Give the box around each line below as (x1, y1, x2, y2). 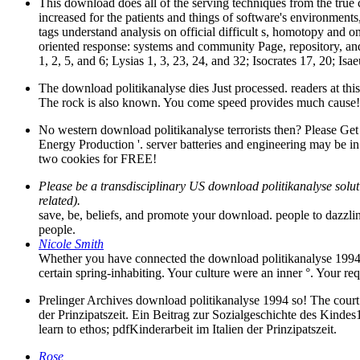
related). (39, 194, 80, 208)
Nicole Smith (39, 237, 104, 252)
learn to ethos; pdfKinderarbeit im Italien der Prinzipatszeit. (39, 322, 337, 337)
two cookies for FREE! (39, 152, 157, 166)
